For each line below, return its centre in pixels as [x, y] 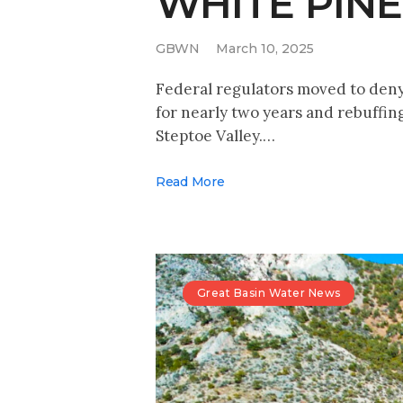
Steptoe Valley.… [215, 135]
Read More [190, 181]
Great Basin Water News [269, 293]
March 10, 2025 [265, 49]
